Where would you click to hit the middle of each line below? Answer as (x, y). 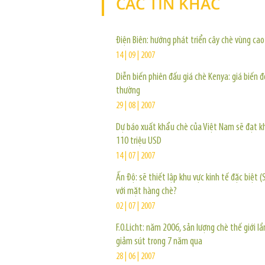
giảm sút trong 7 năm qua (159, 242)
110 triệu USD (139, 141)
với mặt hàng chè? (146, 191)
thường (128, 91)
